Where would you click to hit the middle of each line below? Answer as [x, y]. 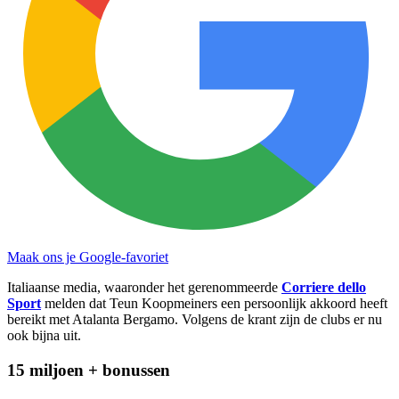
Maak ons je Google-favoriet [88, 256]
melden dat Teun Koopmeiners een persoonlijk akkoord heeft [214, 303]
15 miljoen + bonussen [89, 370]
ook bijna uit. [44, 335]
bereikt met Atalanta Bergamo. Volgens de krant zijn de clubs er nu [195, 319]
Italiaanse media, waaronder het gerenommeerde [144, 287]
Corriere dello [324, 287]
